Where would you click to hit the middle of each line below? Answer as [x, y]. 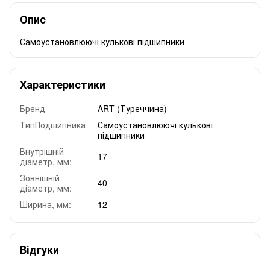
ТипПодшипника [53, 124]
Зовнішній [40, 177]
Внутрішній [42, 151]
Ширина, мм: [46, 204]
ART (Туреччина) [132, 108]
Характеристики [63, 84]
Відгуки [39, 249]
